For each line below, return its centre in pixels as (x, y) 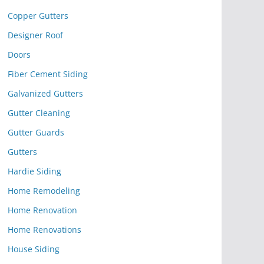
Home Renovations (44, 230)
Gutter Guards (36, 132)
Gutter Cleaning (39, 113)
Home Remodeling (44, 191)
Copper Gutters (38, 16)
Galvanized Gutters (45, 93)
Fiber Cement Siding (48, 74)
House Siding (34, 249)
